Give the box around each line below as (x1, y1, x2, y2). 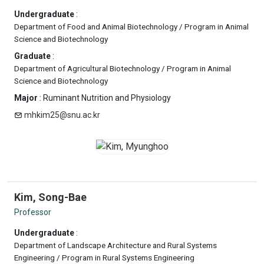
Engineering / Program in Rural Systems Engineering (14, 253, 194, 262)
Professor (14, 207, 51, 217)
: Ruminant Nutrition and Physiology (38, 93, 171, 103)
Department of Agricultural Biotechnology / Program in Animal (14, 64, 231, 73)
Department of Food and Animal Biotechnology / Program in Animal (14, 22, 249, 31)
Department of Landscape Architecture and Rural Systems (14, 240, 217, 250)
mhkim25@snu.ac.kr (24, 110, 100, 120)
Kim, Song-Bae (14, 191, 87, 203)
